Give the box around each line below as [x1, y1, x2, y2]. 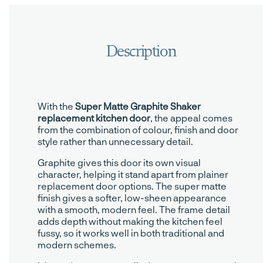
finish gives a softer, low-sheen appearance [38, 192, 227, 204]
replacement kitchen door [38, 112, 150, 124]
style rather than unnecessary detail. [38, 136, 193, 147]
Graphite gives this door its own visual [38, 157, 201, 168]
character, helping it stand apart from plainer [38, 168, 228, 180]
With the [38, 100, 75, 112]
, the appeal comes [150, 112, 232, 124]
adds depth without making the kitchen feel [38, 215, 222, 227]
